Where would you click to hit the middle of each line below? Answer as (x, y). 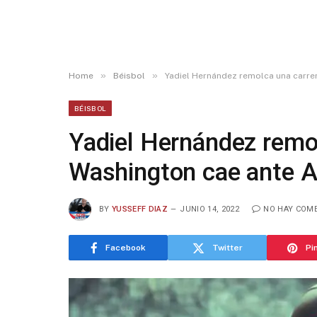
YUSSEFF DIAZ (140, 209)
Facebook (126, 248)
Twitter (227, 248)
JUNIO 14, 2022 (209, 209)
